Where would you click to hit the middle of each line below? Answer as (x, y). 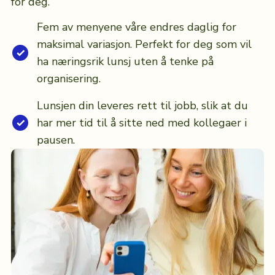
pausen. (56, 140)
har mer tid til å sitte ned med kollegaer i (141, 123)
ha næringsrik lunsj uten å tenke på (125, 62)
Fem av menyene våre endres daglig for (136, 27)
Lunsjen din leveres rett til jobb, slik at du (142, 106)
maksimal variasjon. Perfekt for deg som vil (144, 45)
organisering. (68, 79)
